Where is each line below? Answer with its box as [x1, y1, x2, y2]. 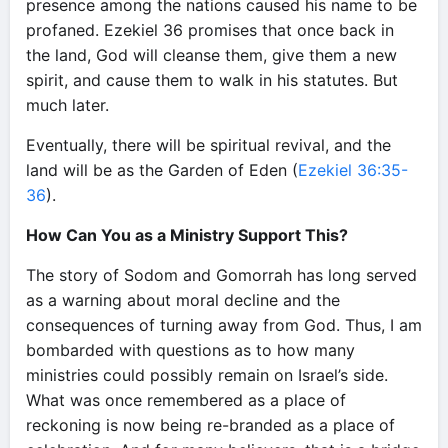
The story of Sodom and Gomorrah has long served [26, 265, 417, 285]
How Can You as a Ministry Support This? [26, 225, 348, 245]
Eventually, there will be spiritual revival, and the [26, 135, 391, 155]
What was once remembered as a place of [26, 390, 346, 410]
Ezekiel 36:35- [298, 160, 408, 180]
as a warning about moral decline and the [26, 290, 340, 310]
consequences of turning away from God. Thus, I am [26, 315, 422, 335]
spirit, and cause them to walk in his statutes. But [26, 70, 398, 90]
